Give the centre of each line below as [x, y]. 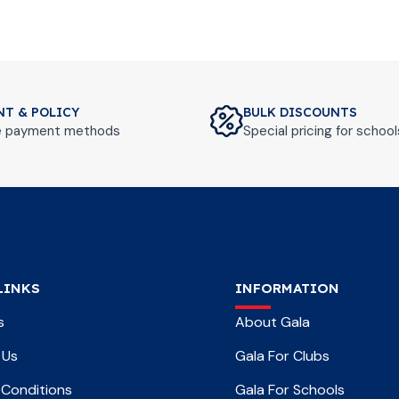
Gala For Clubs [282, 356]
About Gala [273, 322]
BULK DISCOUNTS [300, 112]
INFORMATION [287, 288]
